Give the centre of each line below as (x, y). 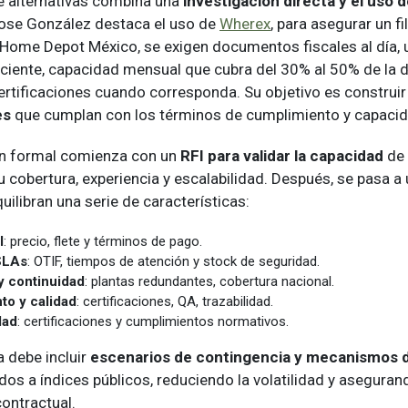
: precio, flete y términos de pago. (105, 241)
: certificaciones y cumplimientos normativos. (153, 321)
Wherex (245, 23)
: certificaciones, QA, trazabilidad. (175, 301)
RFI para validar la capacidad (282, 155)
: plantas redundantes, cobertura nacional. (209, 281)
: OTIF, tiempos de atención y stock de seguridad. (173, 261)
